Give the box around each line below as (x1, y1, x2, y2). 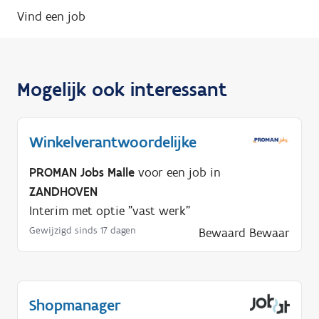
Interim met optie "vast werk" (29, 203, 190, 219)
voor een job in (135, 164, 221, 181)
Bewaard (199, 225, 246, 241)
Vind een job (17, 9, 85, 25)
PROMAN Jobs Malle (29, 164, 135, 181)
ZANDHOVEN (29, 184, 98, 200)
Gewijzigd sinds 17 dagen (29, 224, 136, 237)
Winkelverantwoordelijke (29, 132, 197, 152)
